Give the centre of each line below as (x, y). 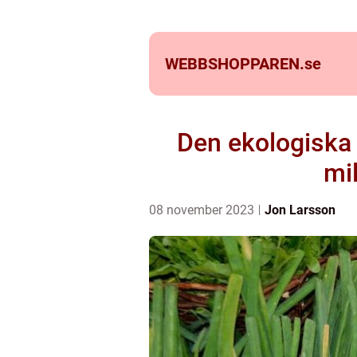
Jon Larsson (300, 210)
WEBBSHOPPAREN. (235, 64)
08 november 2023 (203, 210)
